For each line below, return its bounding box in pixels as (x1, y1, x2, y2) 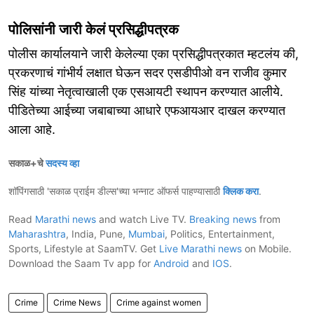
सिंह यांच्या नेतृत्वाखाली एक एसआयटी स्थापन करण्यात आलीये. (8, 83, 283, 99)
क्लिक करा (223, 184, 259, 197)
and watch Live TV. (96, 212, 189, 225)
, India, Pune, (66, 227, 128, 240)
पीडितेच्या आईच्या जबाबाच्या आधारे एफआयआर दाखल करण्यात (8, 102, 285, 118)
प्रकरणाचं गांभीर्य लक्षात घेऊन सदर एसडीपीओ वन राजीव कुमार (8, 64, 287, 80)
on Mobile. (242, 242, 292, 254)
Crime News (53, 296, 101, 308)
